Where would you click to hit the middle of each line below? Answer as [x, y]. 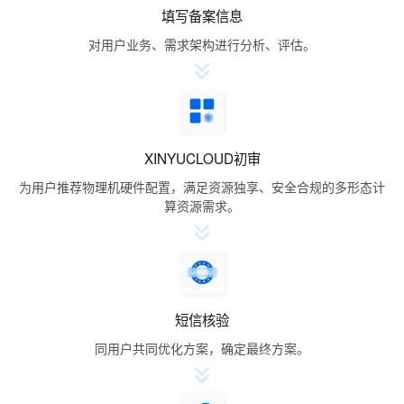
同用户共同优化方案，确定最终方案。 [202, 348]
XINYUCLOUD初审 [202, 158]
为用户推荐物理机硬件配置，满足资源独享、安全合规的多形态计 [202, 187]
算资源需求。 [202, 206]
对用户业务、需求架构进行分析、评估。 [202, 45]
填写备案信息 [202, 16]
